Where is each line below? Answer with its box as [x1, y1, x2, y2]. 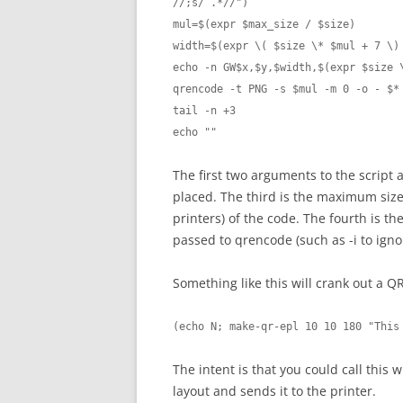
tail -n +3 [173, 104, 236, 117]
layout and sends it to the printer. [173, 382, 376, 399]
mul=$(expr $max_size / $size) [173, 18, 355, 31]
